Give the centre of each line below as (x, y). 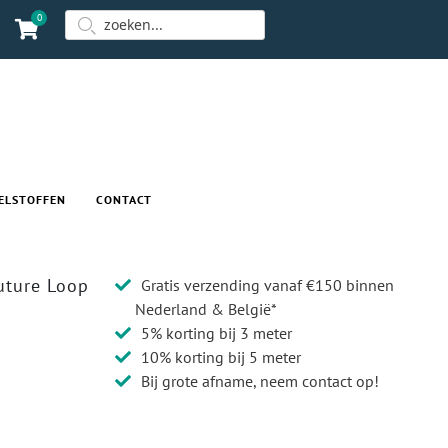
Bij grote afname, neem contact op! (260, 381)
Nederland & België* (206, 309)
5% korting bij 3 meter (217, 333)
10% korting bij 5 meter (221, 357)
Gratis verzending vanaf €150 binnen (268, 285)
